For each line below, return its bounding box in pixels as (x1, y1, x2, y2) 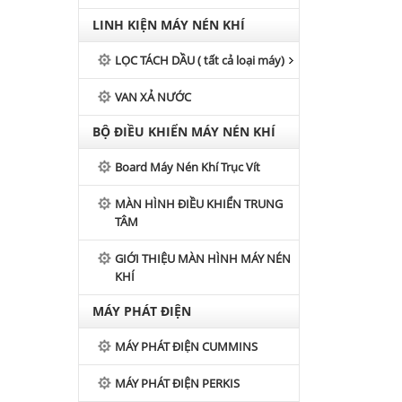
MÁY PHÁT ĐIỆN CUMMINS (115, 338, 258, 354)
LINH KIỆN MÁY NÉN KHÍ (92, 16, 245, 33)
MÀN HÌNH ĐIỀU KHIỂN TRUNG (115, 196, 283, 212)
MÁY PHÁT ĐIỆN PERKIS (115, 375, 240, 391)
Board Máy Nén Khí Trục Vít (115, 159, 260, 175)
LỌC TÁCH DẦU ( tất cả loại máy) (115, 52, 284, 68)
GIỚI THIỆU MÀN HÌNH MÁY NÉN (115, 250, 291, 267)
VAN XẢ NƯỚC (115, 89, 191, 105)
